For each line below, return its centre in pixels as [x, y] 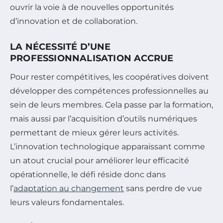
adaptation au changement [69, 189]
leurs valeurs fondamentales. [67, 203]
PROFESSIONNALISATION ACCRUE [92, 58]
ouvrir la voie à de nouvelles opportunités [92, 7]
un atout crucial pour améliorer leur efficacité [100, 161]
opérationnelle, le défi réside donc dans [88, 175]
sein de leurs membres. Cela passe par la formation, [111, 105]
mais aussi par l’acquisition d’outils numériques [104, 119]
